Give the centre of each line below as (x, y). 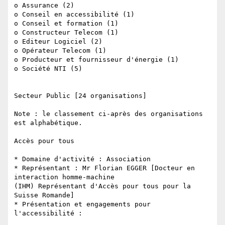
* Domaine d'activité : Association (82, 159)
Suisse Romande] (44, 195)
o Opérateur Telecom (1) (60, 51)
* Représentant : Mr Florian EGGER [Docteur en (104, 168)
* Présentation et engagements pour (82, 204)
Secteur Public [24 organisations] (80, 96)
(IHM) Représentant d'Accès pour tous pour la (102, 186)
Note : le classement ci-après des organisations (108, 114)
